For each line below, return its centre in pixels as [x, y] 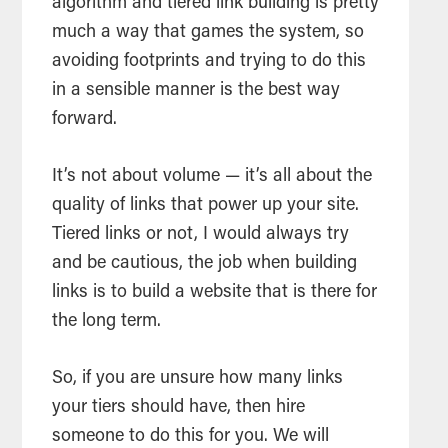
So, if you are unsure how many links [198, 379]
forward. [85, 120]
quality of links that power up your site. [206, 206]
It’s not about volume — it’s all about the [212, 177]
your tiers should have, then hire [179, 408]
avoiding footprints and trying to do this [209, 62]
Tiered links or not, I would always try [201, 235]
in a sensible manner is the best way [196, 91]
